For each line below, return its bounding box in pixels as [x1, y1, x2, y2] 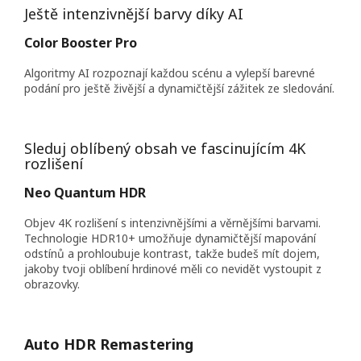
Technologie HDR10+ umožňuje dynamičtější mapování [24, 230, 316, 247]
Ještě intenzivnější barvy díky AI [24, 4, 243, 24]
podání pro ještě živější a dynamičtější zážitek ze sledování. [24, 81, 334, 97]
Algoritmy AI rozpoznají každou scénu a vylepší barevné [24, 65, 315, 81]
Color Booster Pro [24, 34, 137, 52]
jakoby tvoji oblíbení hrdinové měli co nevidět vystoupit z [24, 261, 322, 277]
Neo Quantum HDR [24, 184, 146, 202]
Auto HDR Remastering [24, 334, 193, 355]
